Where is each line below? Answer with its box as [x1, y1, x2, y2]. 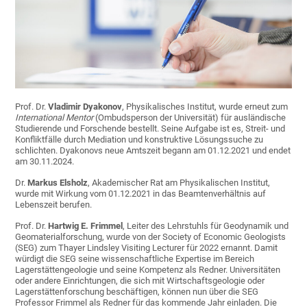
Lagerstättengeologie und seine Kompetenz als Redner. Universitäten [15, 265, 281, 275]
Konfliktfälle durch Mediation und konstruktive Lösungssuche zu [15, 134, 264, 145]
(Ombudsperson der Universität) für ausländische [93, 112, 286, 123]
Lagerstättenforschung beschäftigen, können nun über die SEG [15, 286, 259, 297]
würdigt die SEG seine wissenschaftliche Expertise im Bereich [15, 254, 255, 265]
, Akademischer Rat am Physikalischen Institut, [88, 177, 271, 188]
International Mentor [15, 112, 94, 123]
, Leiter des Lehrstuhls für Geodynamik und [123, 221, 289, 232]
